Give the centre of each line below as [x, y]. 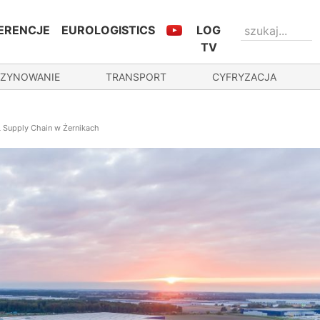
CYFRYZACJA [244, 77]
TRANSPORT [136, 77]
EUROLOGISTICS [108, 30]
